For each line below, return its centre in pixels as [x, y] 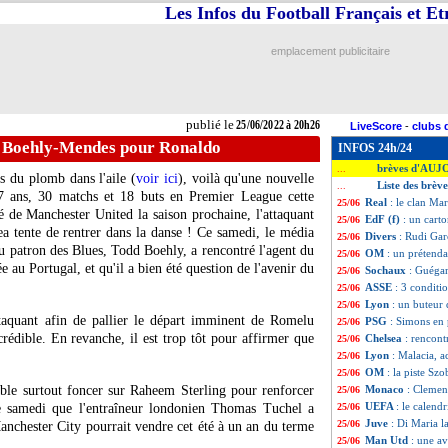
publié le [209, 124]
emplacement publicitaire [330, 51]
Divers [382, 236]
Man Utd [388, 440]
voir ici [157, 178]
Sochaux [387, 270]
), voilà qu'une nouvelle [245, 178]
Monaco [386, 389]
